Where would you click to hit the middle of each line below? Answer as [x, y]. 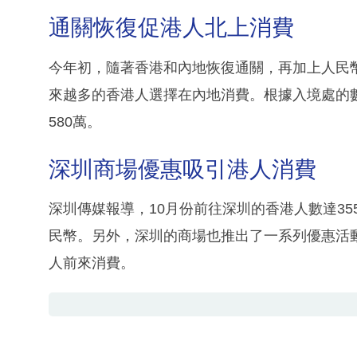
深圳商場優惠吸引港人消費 [182, 169]
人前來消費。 [92, 263]
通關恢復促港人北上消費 [171, 28]
